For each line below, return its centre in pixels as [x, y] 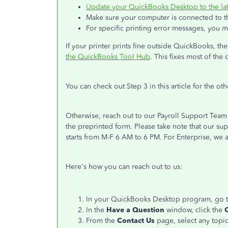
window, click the [194, 210]
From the [102, 221]
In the [96, 210]
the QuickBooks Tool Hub [108, 57]
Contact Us [137, 221]
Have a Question [135, 210]
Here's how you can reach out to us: [124, 167]
